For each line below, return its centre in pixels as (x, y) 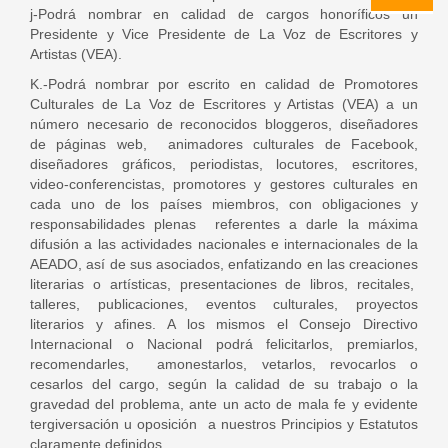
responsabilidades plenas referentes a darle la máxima (224, 224)
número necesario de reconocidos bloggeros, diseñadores (224, 124)
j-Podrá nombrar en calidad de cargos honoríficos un (224, 14)
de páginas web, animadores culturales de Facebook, (224, 144)
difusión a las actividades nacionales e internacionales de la (224, 244)
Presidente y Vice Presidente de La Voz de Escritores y (224, 34)
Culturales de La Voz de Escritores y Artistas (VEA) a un (224, 104)
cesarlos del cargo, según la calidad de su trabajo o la (224, 384)
